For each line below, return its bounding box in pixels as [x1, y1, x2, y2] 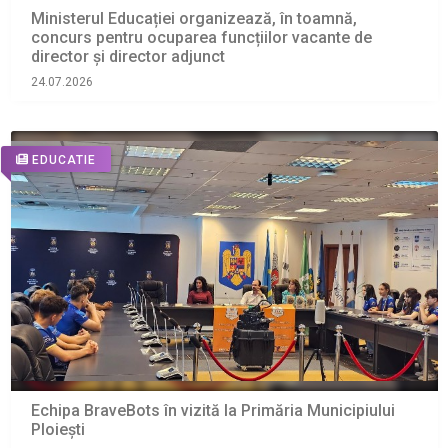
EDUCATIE [31, 152, 96, 167]
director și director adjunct [30, 47, 225, 67]
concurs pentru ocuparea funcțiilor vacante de [30, 28, 372, 48]
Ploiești [30, 420, 85, 440]
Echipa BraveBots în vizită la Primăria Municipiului [30, 401, 395, 421]
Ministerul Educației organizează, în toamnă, [30, 9, 357, 29]
